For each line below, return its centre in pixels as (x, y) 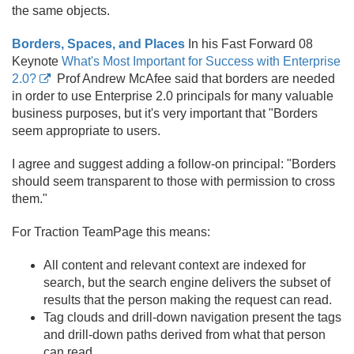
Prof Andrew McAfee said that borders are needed (194, 79)
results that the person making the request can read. (188, 300)
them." (30, 199)
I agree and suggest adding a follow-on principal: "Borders (174, 164)
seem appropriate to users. (86, 131)
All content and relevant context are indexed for (175, 265)
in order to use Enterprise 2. (89, 96)
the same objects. (61, 11)
